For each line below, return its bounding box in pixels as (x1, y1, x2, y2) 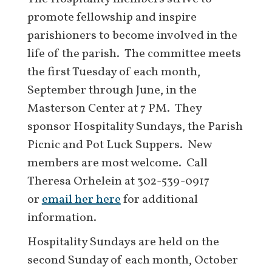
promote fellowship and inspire (27, 9, 197, 26)
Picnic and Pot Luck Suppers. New (27, 137, 211, 154)
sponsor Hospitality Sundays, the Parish (27, 118, 243, 135)
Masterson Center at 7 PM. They (27, 100, 202, 117)
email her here (41, 191, 121, 208)
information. (27, 209, 97, 226)
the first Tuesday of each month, (27, 64, 200, 81)
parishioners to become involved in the (27, 27, 237, 44)
